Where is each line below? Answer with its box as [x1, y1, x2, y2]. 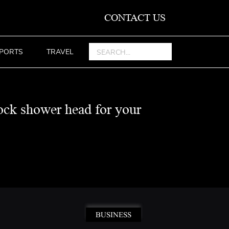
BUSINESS [95, 211, 131, 219]
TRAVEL [47, 47, 74, 57]
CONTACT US [104, 12, 166, 23]
